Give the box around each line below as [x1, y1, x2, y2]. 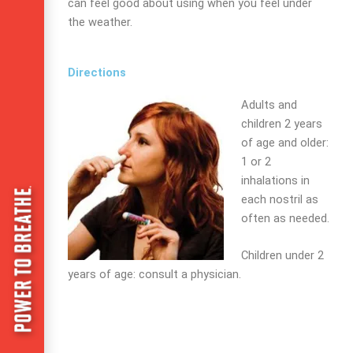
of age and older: [240, 135, 329, 150]
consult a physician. [136, 267, 241, 282]
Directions [68, 65, 126, 80]
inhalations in [240, 173, 310, 188]
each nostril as [240, 191, 318, 206]
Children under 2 [240, 248, 324, 263]
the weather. [68, 14, 132, 29]
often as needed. [240, 210, 329, 225]
